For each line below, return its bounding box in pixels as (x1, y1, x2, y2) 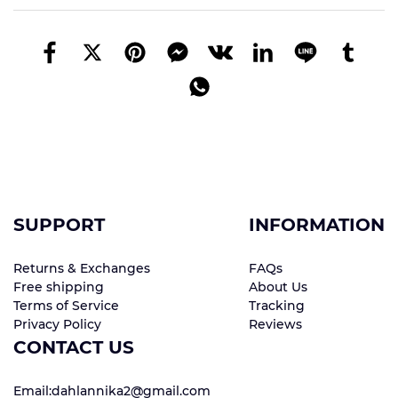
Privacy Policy (13, 316, 101, 333)
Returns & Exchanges (13, 260, 150, 277)
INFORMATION (249, 214, 385, 236)
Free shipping (13, 279, 104, 296)
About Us (249, 279, 307, 296)
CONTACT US (13, 337, 134, 359)
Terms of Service (13, 298, 119, 314)
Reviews (249, 316, 302, 333)
